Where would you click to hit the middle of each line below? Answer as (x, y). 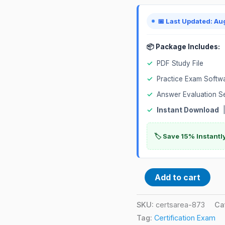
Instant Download (188, 110)
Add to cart (178, 177)
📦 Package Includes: (183, 46)
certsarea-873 (180, 204)
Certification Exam (185, 217)
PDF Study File (180, 63)
